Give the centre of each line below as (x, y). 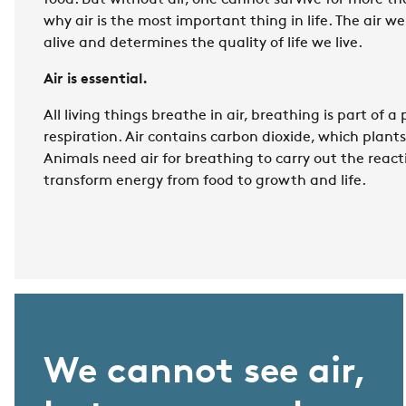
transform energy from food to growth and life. (205, 181)
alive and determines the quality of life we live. (203, 43)
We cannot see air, (204, 373)
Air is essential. (96, 80)
